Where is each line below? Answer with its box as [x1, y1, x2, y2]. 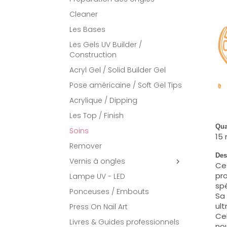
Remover [69, 141, 102, 151]
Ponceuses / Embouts [69, 186, 149, 197]
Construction [69, 50, 117, 60]
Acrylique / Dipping [69, 95, 137, 105]
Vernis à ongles [69, 156, 125, 166]
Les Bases [69, 24, 105, 34]
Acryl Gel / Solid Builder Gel [69, 65, 166, 75]
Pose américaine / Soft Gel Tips [69, 80, 182, 90]
